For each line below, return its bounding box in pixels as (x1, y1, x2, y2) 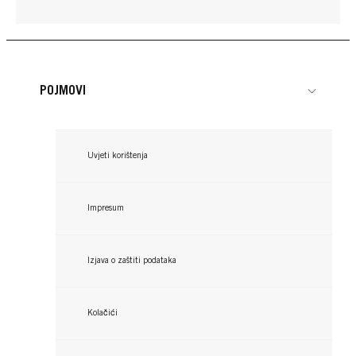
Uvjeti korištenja (87, 151, 148, 161)
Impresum (87, 203, 124, 213)
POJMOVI (40, 84, 86, 98)
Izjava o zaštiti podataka (87, 256, 176, 265)
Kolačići (87, 308, 118, 318)
